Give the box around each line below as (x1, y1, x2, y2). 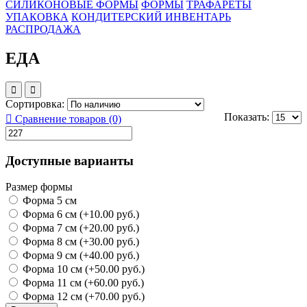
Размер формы (5, 181, 73, 193)
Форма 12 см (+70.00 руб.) (20, 291, 145, 303)
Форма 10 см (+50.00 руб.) (20, 263, 145, 275)
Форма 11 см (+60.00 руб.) (20, 277, 144, 289)
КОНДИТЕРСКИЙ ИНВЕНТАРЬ (71, 11, 231, 23)
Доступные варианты (5, 153, 134, 168)
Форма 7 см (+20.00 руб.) (20, 222, 139, 234)
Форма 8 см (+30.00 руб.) (20, 236, 139, 248)
